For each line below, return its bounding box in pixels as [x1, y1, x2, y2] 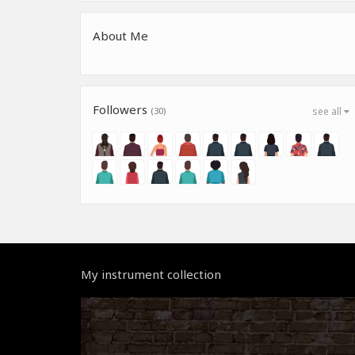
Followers [93, 101, 151, 117]
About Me [93, 27, 148, 44]
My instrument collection [81, 265, 221, 282]
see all [312, 104, 344, 118]
